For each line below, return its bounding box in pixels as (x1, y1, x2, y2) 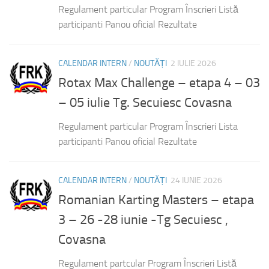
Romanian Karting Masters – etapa (58, 192, 254, 208)
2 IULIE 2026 (171, 58, 216, 68)
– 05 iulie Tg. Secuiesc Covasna (58, 94, 232, 110)
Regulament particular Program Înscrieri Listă (58, 3, 238, 15)
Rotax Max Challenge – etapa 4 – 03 (58, 74, 260, 91)
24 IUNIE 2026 (171, 175, 222, 186)
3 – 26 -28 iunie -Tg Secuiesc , (58, 212, 228, 228)
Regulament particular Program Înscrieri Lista (58, 120, 238, 132)
